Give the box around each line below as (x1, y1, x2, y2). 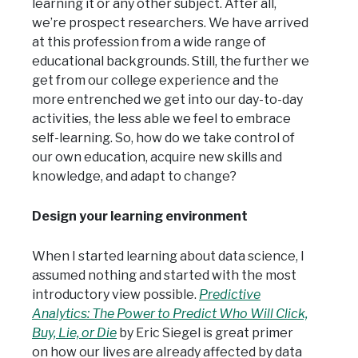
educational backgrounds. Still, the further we (32, 54, 309, 70)
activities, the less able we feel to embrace (32, 111, 291, 127)
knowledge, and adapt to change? (32, 169, 237, 185)
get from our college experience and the (32, 73, 279, 89)
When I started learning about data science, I (32, 249, 304, 265)
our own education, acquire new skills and (32, 149, 282, 165)
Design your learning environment (32, 209, 248, 225)
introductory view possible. (32, 287, 199, 303)
